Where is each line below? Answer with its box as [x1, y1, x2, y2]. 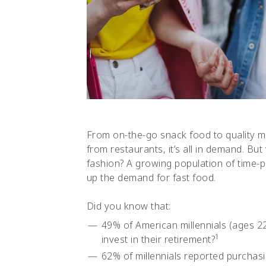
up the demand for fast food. [86, 171, 216, 184]
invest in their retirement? [101, 233, 216, 246]
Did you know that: [86, 199, 171, 213]
